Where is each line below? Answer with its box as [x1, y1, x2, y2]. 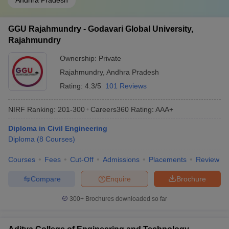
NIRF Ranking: [8, 105, 56, 113]
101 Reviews [105, 82, 147, 90]
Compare [30, 174, 61, 183]
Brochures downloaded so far [84, 195, 167, 202]
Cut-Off [70, 155, 94, 164]
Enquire [106, 174, 131, 183]
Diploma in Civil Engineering [8, 124, 107, 132]
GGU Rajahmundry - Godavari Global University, [8, 25, 193, 33]
